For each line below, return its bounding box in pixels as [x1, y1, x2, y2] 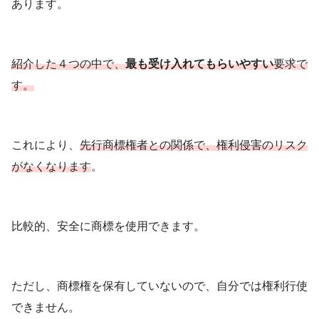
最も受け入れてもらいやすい [125, 57, 273, 70]
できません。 [11, 300, 80, 313]
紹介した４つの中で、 [11, 57, 125, 70]
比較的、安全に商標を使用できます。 [11, 219, 205, 232]
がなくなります [11, 159, 91, 172]
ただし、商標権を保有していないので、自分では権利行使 [11, 279, 308, 292]
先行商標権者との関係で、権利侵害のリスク [80, 138, 308, 151]
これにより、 [11, 138, 80, 151]
